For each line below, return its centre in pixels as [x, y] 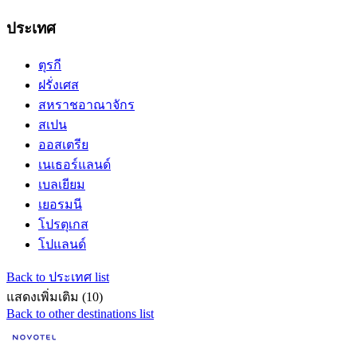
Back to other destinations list [80, 313]
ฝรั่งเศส [59, 84]
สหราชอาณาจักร [86, 104]
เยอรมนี [60, 204]
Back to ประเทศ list [58, 277]
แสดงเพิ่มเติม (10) [55, 296]
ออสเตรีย [63, 144]
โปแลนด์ [62, 244]
